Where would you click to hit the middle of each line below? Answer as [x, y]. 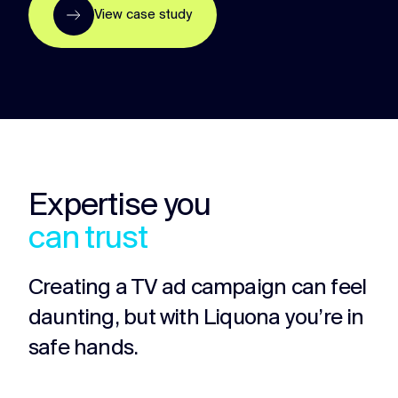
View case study [143, 15]
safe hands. [84, 349]
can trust [88, 239]
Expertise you [120, 207]
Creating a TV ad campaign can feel [198, 288]
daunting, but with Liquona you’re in [196, 318]
